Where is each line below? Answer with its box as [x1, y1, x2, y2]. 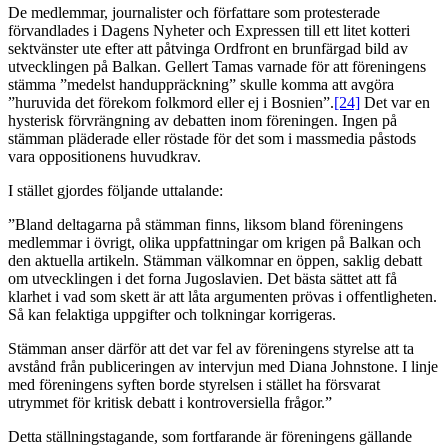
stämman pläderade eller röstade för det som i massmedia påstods [8, 130, 416, 148]
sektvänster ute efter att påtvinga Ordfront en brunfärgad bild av [8, 40, 408, 58]
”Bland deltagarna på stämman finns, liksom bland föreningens [8, 216, 403, 234]
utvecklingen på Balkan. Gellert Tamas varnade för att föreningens [8, 58, 426, 76]
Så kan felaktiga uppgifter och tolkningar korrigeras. [8, 306, 336, 324]
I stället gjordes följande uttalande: [8, 182, 223, 200]
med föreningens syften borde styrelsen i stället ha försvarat [8, 376, 380, 394]
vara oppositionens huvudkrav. [8, 148, 201, 166]
